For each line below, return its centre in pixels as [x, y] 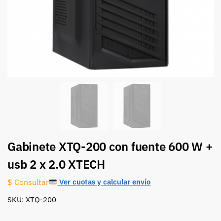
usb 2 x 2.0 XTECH [56, 165]
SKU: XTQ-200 [32, 200]
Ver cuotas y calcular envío [104, 182]
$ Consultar [28, 182]
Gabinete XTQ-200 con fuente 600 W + [110, 147]
